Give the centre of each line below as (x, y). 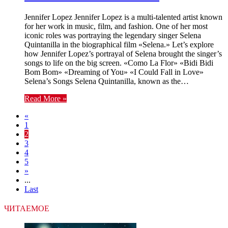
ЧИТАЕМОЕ (27, 208)
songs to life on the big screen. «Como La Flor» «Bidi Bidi (119, 63)
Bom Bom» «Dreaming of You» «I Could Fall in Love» (114, 72)
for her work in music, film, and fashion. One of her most (116, 26)
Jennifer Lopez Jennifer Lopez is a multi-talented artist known (123, 17)
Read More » (46, 98)
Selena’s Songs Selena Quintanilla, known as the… (107, 81)
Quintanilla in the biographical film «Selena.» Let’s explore (119, 44)
